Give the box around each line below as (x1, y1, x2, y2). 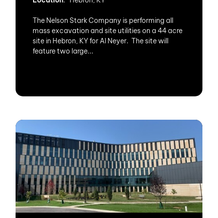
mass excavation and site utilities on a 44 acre (33, 26, 182, 35)
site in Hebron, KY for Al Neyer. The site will (33, 36, 168, 45)
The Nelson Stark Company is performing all (33, 16, 173, 25)
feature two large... (33, 47, 93, 55)
